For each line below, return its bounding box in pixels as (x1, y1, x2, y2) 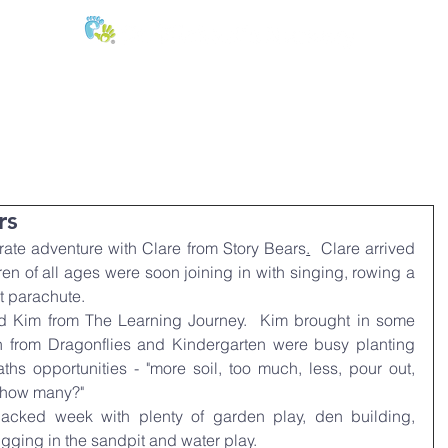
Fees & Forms (130, 114, 219, 132)
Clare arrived (310, 238, 416, 258)
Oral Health (24, 114, 101, 132)
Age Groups (248, 114, 328, 132)
